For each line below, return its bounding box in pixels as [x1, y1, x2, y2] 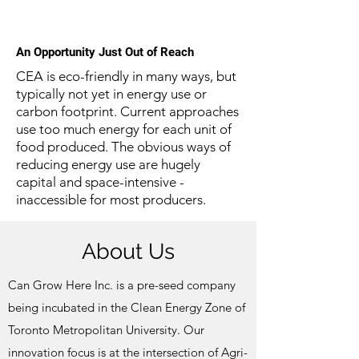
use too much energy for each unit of [16, 121, 232, 137]
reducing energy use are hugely [16, 156, 200, 172]
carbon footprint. [16, 103, 120, 119]
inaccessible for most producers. [16, 192, 206, 208]
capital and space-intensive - [16, 174, 184, 190]
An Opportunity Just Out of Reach [16, 45, 194, 59]
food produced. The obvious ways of [16, 139, 231, 155]
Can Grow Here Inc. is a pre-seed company [8, 277, 236, 292]
